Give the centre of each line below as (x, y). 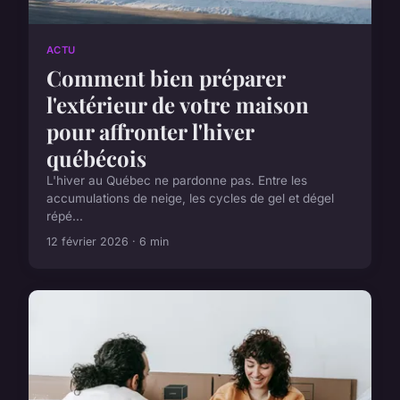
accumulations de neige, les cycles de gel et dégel (190, 198)
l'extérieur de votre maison (178, 104)
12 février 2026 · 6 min (108, 241)
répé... (65, 216)
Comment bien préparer (166, 77)
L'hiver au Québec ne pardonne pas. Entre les (177, 180)
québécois (96, 158)
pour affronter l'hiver (150, 131)
